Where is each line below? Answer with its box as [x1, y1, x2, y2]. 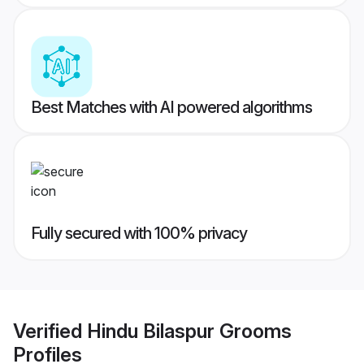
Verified [13, 318, 87, 343]
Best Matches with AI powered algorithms [31, 97, 312, 118]
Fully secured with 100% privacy [31, 223, 247, 244]
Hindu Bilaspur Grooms [87, 318, 292, 343]
